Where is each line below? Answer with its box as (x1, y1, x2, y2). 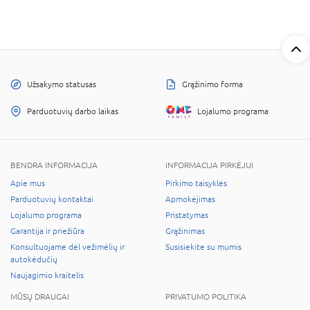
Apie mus (10, 178, 45, 188)
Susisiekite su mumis (165, 241, 241, 252)
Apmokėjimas (165, 194, 215, 204)
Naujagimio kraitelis (10, 270, 84, 280)
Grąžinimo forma (182, 79, 243, 89)
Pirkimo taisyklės (165, 178, 227, 188)
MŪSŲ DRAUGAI (10, 291, 69, 302)
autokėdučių (10, 254, 57, 264)
